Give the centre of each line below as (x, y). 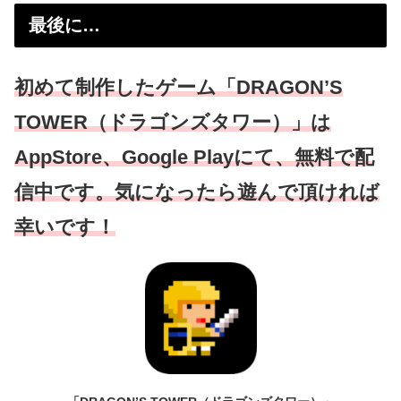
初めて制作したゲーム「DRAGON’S (179, 88)
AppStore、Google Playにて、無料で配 (194, 158)
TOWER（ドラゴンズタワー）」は (173, 123)
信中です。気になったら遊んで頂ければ (197, 192)
